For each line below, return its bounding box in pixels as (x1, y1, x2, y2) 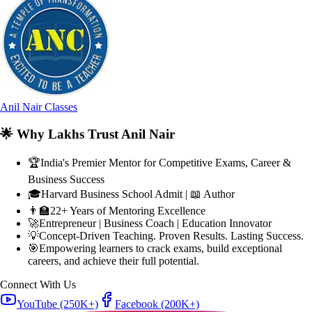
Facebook (115, 298, 161, 311)
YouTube (17, 298, 60, 311)
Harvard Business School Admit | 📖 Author (41, 188, 235, 201)
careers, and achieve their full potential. (28, 255, 199, 267)
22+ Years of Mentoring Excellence (50, 205, 205, 217)
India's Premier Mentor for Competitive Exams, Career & (40, 157, 291, 169)
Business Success (28, 173, 104, 186)
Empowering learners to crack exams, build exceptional (39, 242, 282, 255)
